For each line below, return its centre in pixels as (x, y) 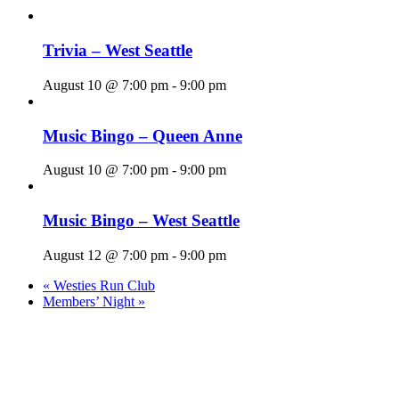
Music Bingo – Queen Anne (142, 135)
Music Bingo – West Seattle (141, 220)
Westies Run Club (102, 285)
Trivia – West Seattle (118, 51)
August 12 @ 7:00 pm (106, 255)
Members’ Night (90, 301)
